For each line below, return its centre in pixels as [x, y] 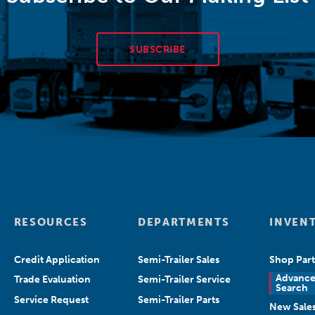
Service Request [51, 300]
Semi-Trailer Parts [179, 300]
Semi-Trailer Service [185, 280]
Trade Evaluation [52, 280]
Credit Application [57, 260]
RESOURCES [51, 222]
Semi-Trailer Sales [179, 260]
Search [292, 288]
